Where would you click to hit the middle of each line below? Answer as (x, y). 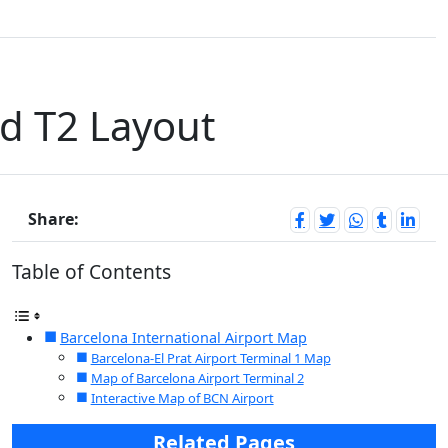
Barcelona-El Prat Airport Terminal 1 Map (210, 358)
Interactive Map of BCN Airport (182, 398)
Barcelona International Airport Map (183, 337)
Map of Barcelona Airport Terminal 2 (197, 378)
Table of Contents (91, 271)
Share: (53, 219)
